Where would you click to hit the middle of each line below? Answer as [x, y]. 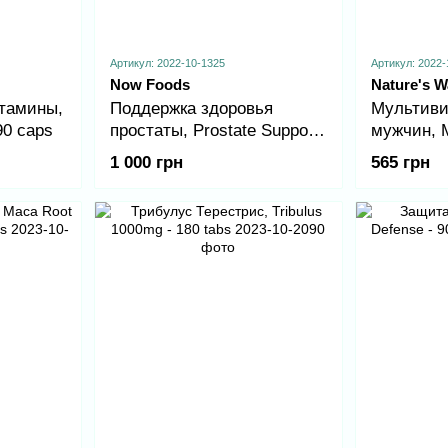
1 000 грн [146, 162]
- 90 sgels [146, 152]
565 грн [400, 162]
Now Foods [149, 84]
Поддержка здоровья [191, 108]
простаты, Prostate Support [214, 130]
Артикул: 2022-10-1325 [167, 62]
